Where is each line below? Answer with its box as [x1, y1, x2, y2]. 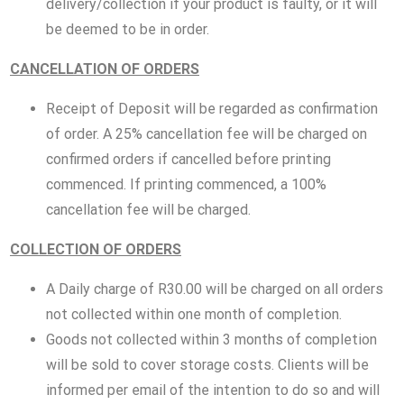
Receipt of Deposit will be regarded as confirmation [46, 99, 378, 117]
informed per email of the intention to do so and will [46, 381, 380, 399]
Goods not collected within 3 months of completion [46, 330, 377, 348]
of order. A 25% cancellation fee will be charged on [46, 124, 367, 142]
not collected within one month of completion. [46, 305, 342, 323]
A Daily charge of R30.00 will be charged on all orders [46, 280, 383, 298]
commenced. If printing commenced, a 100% [46, 175, 326, 193]
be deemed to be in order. [46, 20, 209, 38]
